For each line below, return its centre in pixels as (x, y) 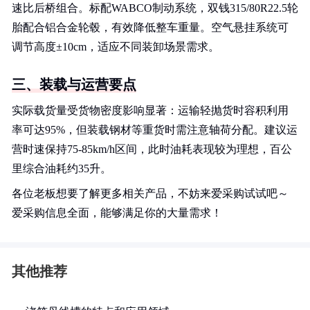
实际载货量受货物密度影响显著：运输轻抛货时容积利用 (150, 110)
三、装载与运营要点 (74, 84)
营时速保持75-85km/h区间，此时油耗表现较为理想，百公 (152, 149)
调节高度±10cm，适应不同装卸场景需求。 (116, 47)
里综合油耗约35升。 (62, 168)
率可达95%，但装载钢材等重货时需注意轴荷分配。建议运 (155, 130)
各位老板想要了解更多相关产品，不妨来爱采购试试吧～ (150, 193)
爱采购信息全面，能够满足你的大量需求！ (117, 213)
